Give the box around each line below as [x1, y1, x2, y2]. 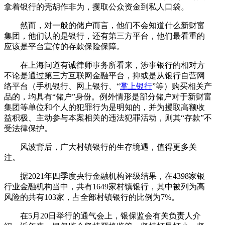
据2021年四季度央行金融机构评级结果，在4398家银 [20, 171, 205, 180]
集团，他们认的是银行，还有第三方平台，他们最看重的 [4, 31, 205, 40]
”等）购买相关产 [152, 81, 212, 90]
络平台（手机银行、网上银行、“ [4, 81, 120, 90]
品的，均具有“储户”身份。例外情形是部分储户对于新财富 [4, 92, 212, 101]
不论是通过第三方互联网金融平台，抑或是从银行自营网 [4, 71, 205, 80]
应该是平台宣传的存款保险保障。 [4, 42, 125, 51]
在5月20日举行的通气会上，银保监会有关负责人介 [20, 211, 201, 220]
